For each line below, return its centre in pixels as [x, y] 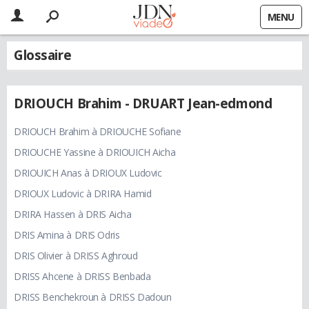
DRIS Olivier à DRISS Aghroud [76, 256]
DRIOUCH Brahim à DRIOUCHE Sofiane [98, 132]
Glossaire [43, 55]
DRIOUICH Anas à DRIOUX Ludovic [88, 173]
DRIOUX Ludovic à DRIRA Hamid [83, 194]
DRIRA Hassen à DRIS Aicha [73, 215]
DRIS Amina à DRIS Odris [67, 235]
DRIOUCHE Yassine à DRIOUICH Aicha [95, 152]
